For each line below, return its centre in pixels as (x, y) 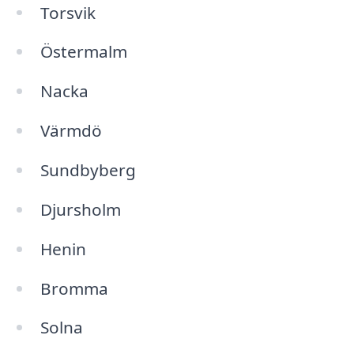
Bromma (74, 288)
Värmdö (71, 131)
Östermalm (83, 52)
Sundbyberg (88, 169)
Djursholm (80, 209)
